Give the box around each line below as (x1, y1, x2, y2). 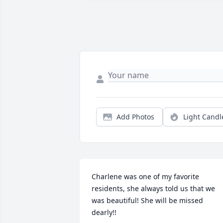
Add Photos (116, 112, 154, 122)
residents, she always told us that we (92, 184, 215, 194)
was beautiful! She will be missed (92, 196, 203, 206)
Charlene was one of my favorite (92, 172, 199, 182)
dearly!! (92, 208, 116, 218)
